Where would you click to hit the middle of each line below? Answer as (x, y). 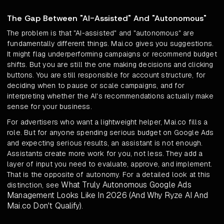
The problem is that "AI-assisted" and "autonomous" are (100, 33)
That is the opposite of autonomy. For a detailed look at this (109, 175)
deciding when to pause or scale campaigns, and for (96, 86)
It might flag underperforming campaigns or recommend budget (112, 54)
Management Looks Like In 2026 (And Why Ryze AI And (108, 195)
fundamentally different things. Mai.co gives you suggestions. (110, 44)
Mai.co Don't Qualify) (44, 206)
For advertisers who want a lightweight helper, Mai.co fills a (107, 122)
